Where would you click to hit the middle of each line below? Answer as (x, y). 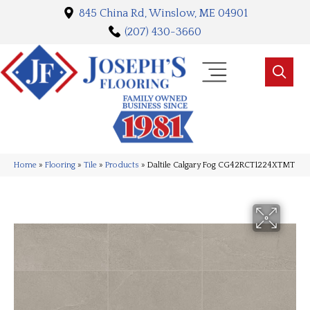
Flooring (60, 165)
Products (122, 165)
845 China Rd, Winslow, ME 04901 (163, 13)
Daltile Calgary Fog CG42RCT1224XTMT (221, 165)
